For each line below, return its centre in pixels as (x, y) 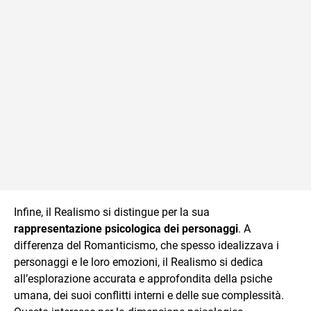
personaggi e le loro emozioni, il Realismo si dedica (138, 262)
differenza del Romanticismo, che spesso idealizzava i (146, 245)
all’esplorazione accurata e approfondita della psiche (143, 279)
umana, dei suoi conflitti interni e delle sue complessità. (149, 295)
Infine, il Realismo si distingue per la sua (112, 212)
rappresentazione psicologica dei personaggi (126, 229)
